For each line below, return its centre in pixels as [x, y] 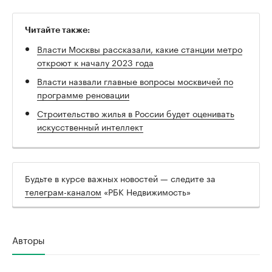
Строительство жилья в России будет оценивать [136, 113]
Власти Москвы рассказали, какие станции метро [140, 48]
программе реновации [83, 94]
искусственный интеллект [90, 126]
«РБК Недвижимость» [146, 191]
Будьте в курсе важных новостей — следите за [120, 178]
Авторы [29, 239]
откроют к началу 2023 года [95, 62]
